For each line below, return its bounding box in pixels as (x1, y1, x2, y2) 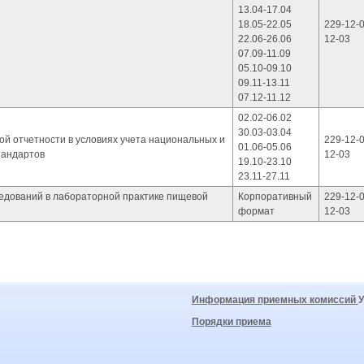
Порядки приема (191, 316, 271, 327)
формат (238, 206, 275, 217)
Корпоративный (238, 191, 312, 202)
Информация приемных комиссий (191, 294, 358, 305)
